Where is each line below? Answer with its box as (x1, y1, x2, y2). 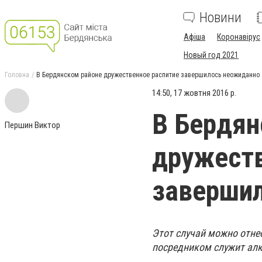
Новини (199, 9, 242, 26)
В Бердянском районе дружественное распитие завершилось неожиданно (36, 71, 260, 79)
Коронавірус (217, 32, 260, 42)
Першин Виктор (5, 120, 60, 130)
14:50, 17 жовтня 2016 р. (152, 88, 236, 98)
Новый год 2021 (184, 50, 239, 60)
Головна (5, 71, 29, 79)
